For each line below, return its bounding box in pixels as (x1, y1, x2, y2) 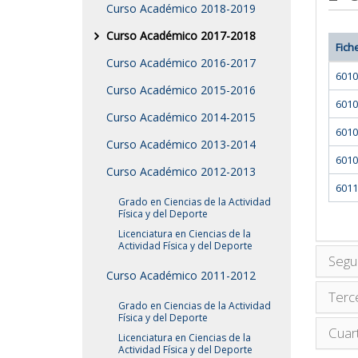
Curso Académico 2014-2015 (106, 109, 256, 125)
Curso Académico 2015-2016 (106, 82, 256, 97)
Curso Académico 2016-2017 (106, 55, 256, 70)
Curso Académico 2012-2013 (106, 164, 256, 179)
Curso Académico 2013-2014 (106, 137, 256, 152)
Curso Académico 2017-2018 (106, 28, 256, 43)
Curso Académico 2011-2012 (106, 268, 256, 283)
